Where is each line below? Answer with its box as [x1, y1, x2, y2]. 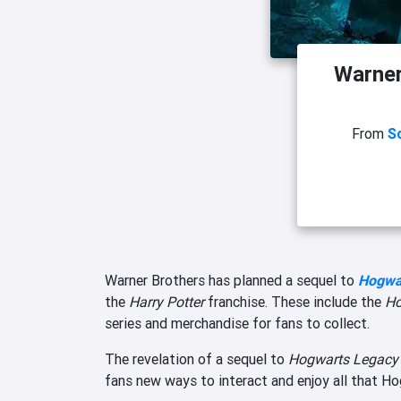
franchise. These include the [204, 293, 385, 311]
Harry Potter [129, 293, 204, 311]
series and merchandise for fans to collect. [105, 314, 370, 333]
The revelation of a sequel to [105, 350, 288, 369]
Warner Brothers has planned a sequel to [105, 271, 358, 290]
